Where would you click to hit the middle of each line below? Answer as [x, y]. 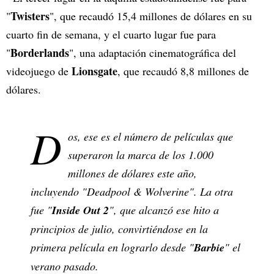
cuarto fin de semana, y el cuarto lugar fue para [111, 35]
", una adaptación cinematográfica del [153, 53]
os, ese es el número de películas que [150, 137]
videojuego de [39, 71]
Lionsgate [94, 71]
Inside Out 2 [80, 210]
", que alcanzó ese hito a [164, 210]
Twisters [30, 16]
